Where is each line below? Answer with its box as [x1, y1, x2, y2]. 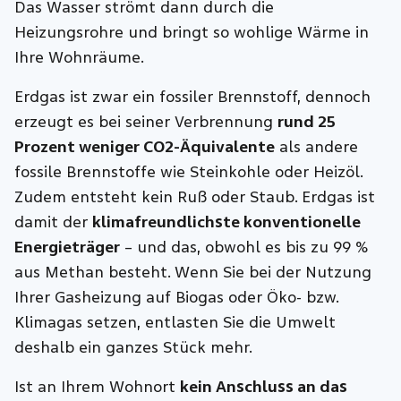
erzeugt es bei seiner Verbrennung [14, 112, 278, 132]
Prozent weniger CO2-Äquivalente [14, 137, 276, 157]
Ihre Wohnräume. [14, 47, 145, 67]
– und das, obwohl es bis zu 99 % [120, 237, 369, 257]
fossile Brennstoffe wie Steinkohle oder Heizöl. [14, 162, 363, 182]
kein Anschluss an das [180, 377, 348, 397]
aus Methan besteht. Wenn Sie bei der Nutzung [14, 262, 372, 282]
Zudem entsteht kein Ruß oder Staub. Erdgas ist [14, 187, 376, 207]
